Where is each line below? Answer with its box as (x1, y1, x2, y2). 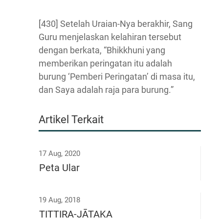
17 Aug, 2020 (39, 149, 80, 158)
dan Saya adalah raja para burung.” (39, 85, 174, 95)
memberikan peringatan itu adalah (39, 58, 172, 68)
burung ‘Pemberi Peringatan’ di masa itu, (39, 71, 195, 82)
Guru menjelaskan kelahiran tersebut (39, 32, 181, 42)
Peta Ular (39, 162, 80, 174)
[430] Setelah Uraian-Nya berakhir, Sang (39, 19, 193, 29)
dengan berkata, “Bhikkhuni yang (39, 45, 165, 55)
